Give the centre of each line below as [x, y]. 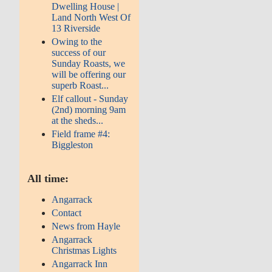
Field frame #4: [81, 134]
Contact [67, 212]
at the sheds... [78, 120]
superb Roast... [80, 85]
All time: [48, 178]
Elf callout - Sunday [90, 98]
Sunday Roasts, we [89, 63]
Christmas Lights [84, 250]
